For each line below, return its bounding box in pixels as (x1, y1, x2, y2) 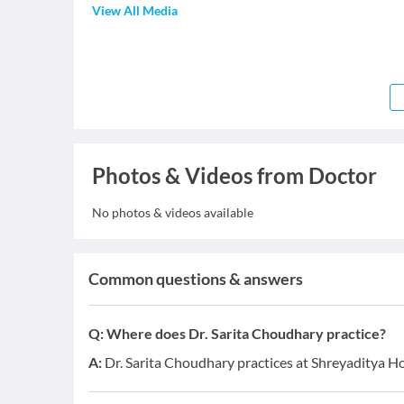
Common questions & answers (88, 269, 303, 289)
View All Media (92, 3, 178, 18)
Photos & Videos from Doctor (92, 162, 377, 188)
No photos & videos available (92, 205, 253, 220)
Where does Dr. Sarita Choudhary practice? (106, 325, 386, 342)
